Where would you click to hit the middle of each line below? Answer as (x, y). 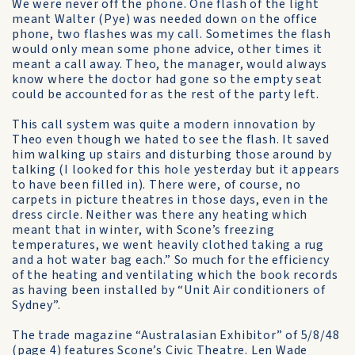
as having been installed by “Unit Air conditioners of (169, 290)
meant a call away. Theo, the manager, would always (170, 64)
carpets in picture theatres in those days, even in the (171, 200)
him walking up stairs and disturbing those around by (172, 155)
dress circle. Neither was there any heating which (160, 215)
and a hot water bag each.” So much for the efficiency (171, 260)
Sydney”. (36, 305)
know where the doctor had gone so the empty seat (167, 79)
